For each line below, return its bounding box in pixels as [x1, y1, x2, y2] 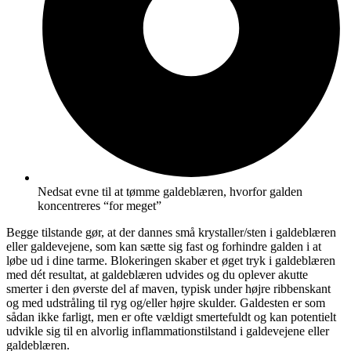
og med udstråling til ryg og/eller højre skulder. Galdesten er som [6, 296, 325, 310]
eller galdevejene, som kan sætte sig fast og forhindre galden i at [6, 240, 321, 254]
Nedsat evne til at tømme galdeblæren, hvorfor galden [38, 185, 302, 199]
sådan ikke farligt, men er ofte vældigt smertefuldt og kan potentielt [6, 310, 336, 324]
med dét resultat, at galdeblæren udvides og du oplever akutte [6, 268, 308, 282]
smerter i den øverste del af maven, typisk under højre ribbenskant [6, 282, 331, 296]
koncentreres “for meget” [38, 199, 161, 213]
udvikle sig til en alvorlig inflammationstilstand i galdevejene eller [6, 324, 329, 338]
